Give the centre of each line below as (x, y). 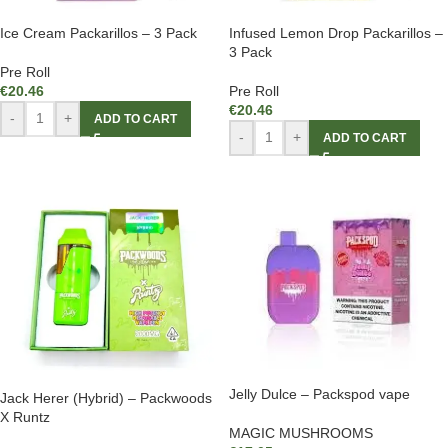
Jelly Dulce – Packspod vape (319, 393)
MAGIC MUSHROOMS (301, 432)
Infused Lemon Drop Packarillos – (336, 32)
